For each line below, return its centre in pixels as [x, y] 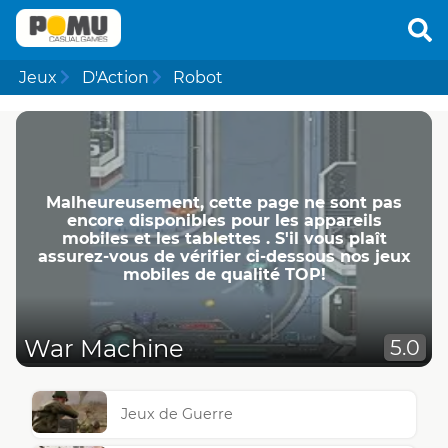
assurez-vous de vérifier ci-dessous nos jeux [224, 256]
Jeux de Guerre [177, 414]
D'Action [115, 77]
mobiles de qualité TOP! [224, 274]
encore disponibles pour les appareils [224, 220]
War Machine [104, 349]
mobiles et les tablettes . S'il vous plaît [224, 238]
